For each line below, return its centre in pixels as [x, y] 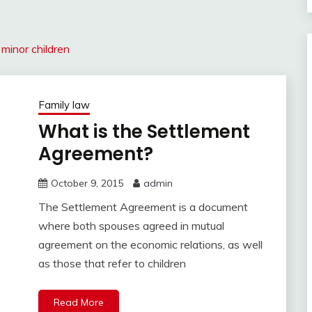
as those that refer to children [112, 264]
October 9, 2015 [87, 184]
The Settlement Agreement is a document [143, 207]
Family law [64, 105]
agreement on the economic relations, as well [150, 245]
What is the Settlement [144, 132]
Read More [78, 303]
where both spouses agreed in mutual [131, 226]
